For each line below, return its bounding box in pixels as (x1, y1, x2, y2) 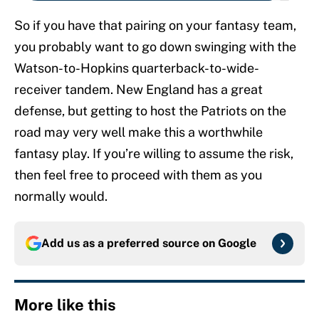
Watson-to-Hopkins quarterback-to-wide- (14, 61, 259, 76)
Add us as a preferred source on (41, 236, 218, 251)
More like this (14, 296, 116, 315)
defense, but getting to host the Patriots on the (14, 103, 286, 119)
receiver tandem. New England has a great (14, 82, 263, 98)
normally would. (14, 189, 108, 204)
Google (218, 236, 256, 251)
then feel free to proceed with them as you (14, 167, 262, 183)
